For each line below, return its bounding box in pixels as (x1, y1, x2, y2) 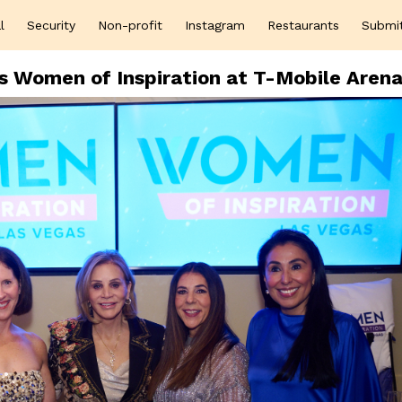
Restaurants (267, 18, 339, 32)
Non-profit (98, 18, 162, 32)
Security (27, 18, 75, 32)
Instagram (185, 18, 245, 32)
